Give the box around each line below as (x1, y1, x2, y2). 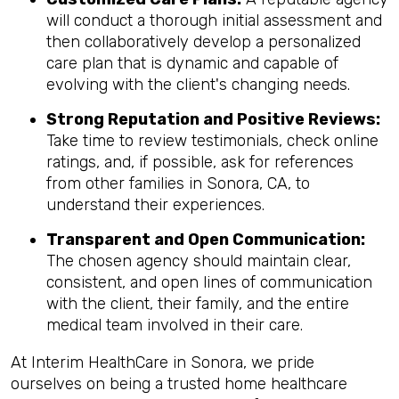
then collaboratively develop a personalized (46, 32, 361, 52)
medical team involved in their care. (46, 315, 303, 335)
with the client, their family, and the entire (46, 294, 349, 313)
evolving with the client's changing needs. (46, 75, 350, 94)
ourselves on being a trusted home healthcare (11, 374, 347, 394)
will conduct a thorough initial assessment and (46, 11, 382, 30)
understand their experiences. (46, 195, 265, 215)
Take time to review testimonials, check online (46, 131, 379, 151)
